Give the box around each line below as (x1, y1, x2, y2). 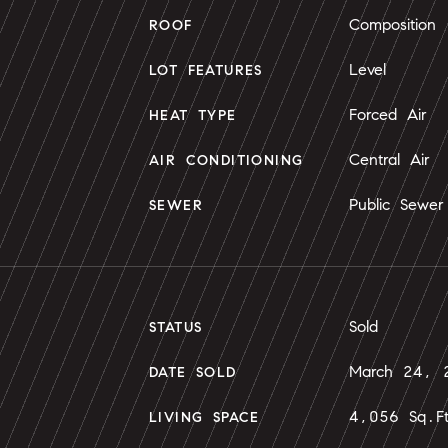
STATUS (149, 319, 203, 336)
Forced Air (349, 105, 427, 124)
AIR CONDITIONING (149, 152, 304, 169)
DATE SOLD (149, 364, 237, 381)
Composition (349, 15, 436, 34)
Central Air (349, 150, 430, 169)
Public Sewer (349, 195, 444, 214)
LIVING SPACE (149, 409, 260, 426)
